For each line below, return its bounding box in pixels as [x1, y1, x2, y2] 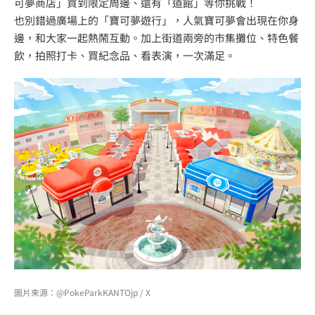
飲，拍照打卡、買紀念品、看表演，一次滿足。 [14, 47, 236, 63]
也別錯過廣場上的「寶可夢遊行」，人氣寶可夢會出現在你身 [14, 12, 299, 27]
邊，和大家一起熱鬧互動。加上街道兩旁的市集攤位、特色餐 [14, 30, 299, 45]
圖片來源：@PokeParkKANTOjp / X [14, 285, 150, 298]
